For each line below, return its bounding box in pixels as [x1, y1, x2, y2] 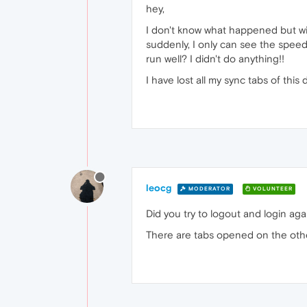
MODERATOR [186, 185, 230, 192]
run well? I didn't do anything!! [146, 53, 284, 64]
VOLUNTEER [251, 185, 293, 192]
